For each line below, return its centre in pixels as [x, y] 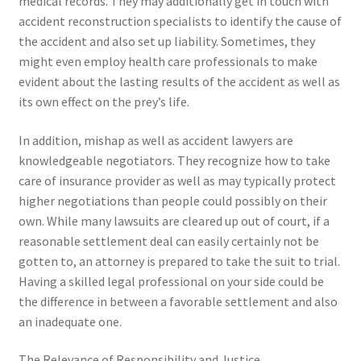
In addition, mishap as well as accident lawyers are [156, 140]
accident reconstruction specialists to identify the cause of [180, 21]
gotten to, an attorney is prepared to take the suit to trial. [179, 261]
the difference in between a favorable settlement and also [178, 301]
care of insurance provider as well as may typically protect [177, 180]
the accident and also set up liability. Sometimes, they [166, 41]
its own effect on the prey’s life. [104, 102]
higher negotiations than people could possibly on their [172, 200]
